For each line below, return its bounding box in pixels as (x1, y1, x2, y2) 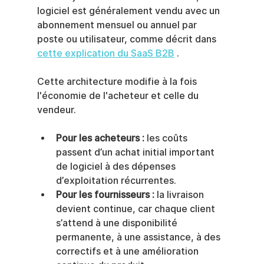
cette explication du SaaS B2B (37, 48, 174, 60)
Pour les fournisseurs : (55, 189, 154, 201)
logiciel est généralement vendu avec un (37, 5, 222, 17)
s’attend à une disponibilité (55, 217, 180, 229)
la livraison (154, 189, 206, 201)
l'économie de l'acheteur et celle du (37, 90, 201, 102)
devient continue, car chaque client (55, 203, 217, 215)
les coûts (144, 133, 190, 144)
